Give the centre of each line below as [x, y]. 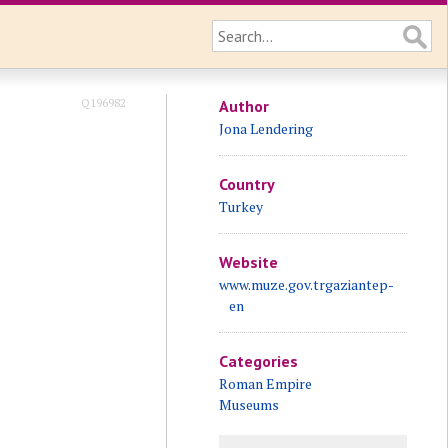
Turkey [240, 206]
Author [243, 106]
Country [246, 184]
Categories [258, 361]
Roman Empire [265, 383]
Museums [248, 404]
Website [248, 262]
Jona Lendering [265, 128]
